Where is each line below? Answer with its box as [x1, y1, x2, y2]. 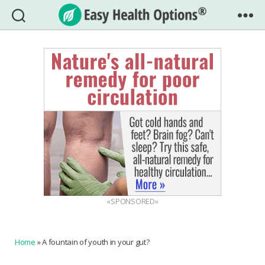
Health [132, 41, 166, 55]
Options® [132, 54, 180, 68]
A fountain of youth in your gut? [42, 237, 150, 247]
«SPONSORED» [106, 196, 159, 206]
